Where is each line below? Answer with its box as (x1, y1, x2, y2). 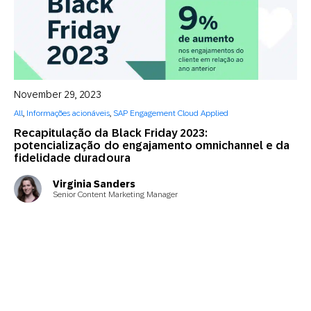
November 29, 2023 (14, 89, 101, 100)
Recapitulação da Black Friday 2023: (14, 126, 208, 140)
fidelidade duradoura (14, 151, 131, 165)
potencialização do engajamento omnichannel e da (14, 139, 290, 152)
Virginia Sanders (53, 178, 135, 190)
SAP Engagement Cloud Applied (113, 108, 228, 118)
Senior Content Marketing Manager (53, 189, 178, 199)
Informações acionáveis (26, 108, 110, 118)
